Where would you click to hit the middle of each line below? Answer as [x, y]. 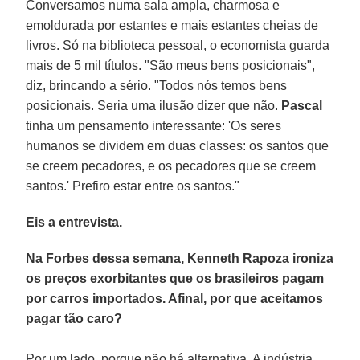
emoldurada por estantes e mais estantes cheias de [172, 25]
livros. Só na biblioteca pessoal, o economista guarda [178, 45]
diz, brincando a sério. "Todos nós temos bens [157, 85]
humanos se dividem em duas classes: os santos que [178, 145]
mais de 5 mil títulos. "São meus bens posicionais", [171, 65]
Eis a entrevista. [74, 222]
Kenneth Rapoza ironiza [261, 258]
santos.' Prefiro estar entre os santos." [133, 186]
